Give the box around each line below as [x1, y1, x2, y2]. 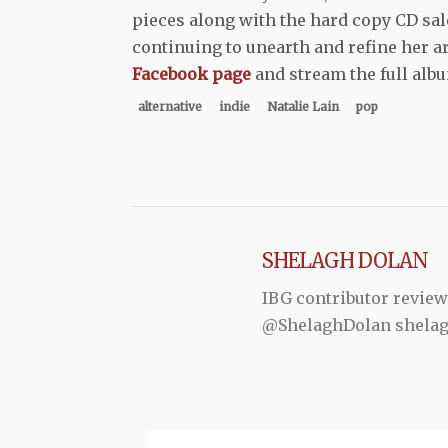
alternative [138, 98, 202, 114]
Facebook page [132, 63, 251, 84]
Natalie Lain [267, 98, 339, 114]
